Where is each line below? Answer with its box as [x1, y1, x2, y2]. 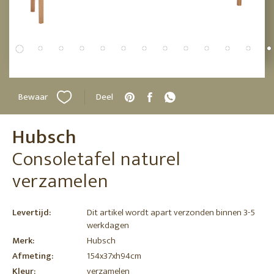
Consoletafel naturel [12, 143, 181, 176]
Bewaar [18, 89, 48, 105]
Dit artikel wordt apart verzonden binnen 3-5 [87, 205, 255, 220]
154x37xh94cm [87, 248, 141, 264]
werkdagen [87, 218, 129, 233]
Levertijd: [12, 205, 51, 220]
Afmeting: [12, 248, 53, 264]
